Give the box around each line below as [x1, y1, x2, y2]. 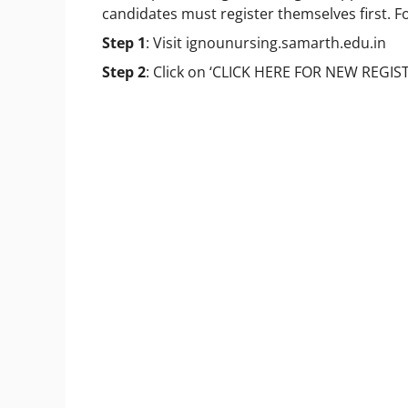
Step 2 [102, 61, 146, 82]
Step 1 [102, 32, 146, 53]
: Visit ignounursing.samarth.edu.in [146, 32, 386, 53]
